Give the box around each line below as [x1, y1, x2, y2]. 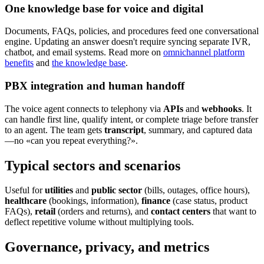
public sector [91, 185, 142, 196]
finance [141, 196, 170, 206]
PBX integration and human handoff [5, 79, 184, 92]
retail [35, 206, 55, 217]
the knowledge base [52, 58, 126, 68]
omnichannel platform [163, 47, 245, 58]
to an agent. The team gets [5, 124, 104, 135]
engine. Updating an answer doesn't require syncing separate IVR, [5, 37, 250, 47]
